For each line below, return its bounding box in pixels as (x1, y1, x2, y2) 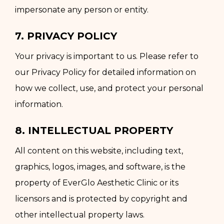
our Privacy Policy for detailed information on (15, 67, 196, 77)
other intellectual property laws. (15, 209, 144, 219)
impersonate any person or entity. (15, 4, 148, 14)
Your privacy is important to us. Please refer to (15, 51, 198, 61)
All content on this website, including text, (15, 145, 183, 155)
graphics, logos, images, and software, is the (15, 161, 185, 171)
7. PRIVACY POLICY (15, 29, 117, 42)
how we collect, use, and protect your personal (15, 83, 203, 93)
